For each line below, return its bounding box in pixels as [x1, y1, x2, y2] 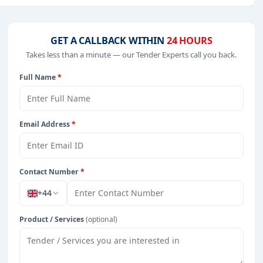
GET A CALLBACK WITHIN [50, 33, 167, 47]
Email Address [19, 119, 72, 130]
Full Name [19, 72, 58, 82]
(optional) [86, 214, 117, 225]
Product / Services [19, 214, 86, 225]
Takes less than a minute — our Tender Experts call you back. [26, 49, 237, 60]
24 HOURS [166, 33, 213, 47]
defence [139, 9, 173, 21]
